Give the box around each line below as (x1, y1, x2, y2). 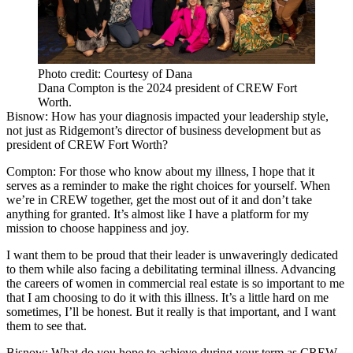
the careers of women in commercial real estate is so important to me (6, 277, 344, 291)
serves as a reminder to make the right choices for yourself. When (6, 179, 330, 193)
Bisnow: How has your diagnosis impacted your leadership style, (6, 110, 329, 124)
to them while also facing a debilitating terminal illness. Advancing (6, 262, 336, 277)
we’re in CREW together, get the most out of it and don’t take (6, 193, 312, 207)
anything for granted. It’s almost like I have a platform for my (6, 207, 309, 221)
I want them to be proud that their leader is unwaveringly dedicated (6, 248, 338, 262)
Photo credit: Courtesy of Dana (38, 67, 192, 81)
